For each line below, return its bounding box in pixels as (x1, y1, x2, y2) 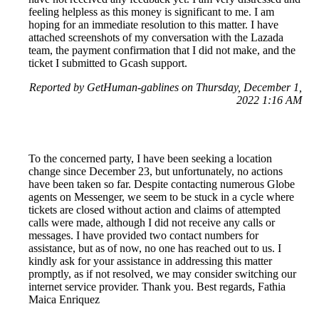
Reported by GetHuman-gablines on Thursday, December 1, (29, 81, 302, 94)
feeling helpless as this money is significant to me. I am (28, 6, 274, 19)
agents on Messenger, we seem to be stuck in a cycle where (28, 191, 294, 204)
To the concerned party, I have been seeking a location (28, 152, 272, 165)
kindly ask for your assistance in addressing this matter (28, 255, 272, 268)
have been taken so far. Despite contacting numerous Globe (28, 178, 295, 191)
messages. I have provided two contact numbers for (28, 229, 258, 242)
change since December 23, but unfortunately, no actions (28, 165, 283, 178)
